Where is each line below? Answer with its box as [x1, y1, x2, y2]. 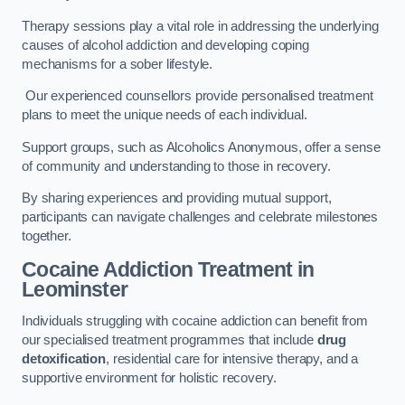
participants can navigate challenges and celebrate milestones [22, 210, 379, 225]
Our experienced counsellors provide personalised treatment [22, 89, 373, 104]
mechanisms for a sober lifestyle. [22, 56, 213, 71]
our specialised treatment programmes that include [22, 333, 317, 348]
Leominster [22, 277, 128, 301]
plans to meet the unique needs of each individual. [22, 108, 307, 123]
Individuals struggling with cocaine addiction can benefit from [22, 314, 368, 329]
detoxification [22, 352, 106, 367]
